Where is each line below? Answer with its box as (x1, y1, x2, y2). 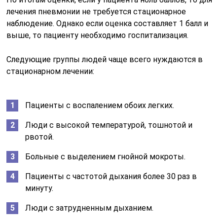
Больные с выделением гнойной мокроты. (25, 151, 186, 161)
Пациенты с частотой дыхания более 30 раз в (25, 171, 197, 181)
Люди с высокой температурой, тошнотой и (25, 120, 193, 130)
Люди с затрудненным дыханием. (25, 203, 154, 213)
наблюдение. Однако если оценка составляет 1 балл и (6, 18, 209, 28)
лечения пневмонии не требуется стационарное (6, 6, 186, 16)
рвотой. (25, 132, 54, 142)
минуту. (25, 183, 54, 193)
